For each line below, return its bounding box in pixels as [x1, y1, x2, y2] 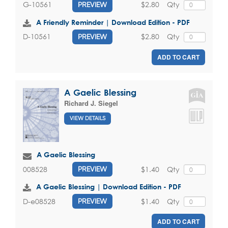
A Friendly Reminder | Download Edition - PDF [36, 17, 190, 26]
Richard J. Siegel [64, 98, 118, 108]
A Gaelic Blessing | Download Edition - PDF [36, 182, 181, 191]
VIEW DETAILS [70, 115, 105, 122]
